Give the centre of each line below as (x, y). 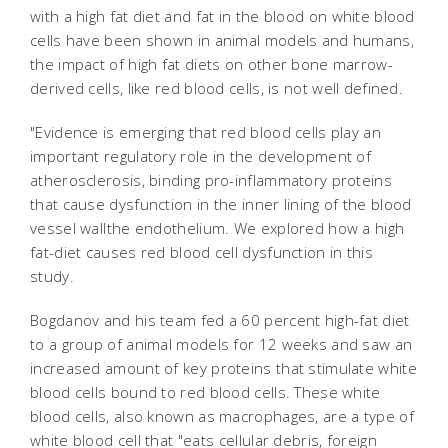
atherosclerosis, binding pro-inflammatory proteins (211, 180)
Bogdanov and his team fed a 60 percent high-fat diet (220, 320)
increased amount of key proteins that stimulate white (223, 368)
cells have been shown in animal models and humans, (222, 40)
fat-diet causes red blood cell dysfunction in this (201, 252)
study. (52, 276)
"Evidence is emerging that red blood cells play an (205, 132)
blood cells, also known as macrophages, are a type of (222, 416)
